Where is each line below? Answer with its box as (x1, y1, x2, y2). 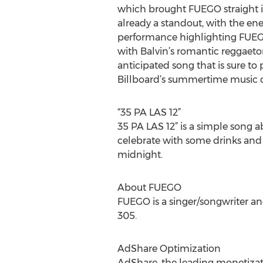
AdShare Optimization (117, 243, 221, 254)
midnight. (117, 149, 163, 160)
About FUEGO (117, 182, 181, 193)
